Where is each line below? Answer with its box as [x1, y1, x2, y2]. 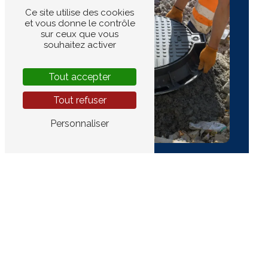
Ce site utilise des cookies [25, 7, 134, 18]
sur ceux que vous [41, 29, 118, 39]
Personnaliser [50, 118, 109, 129]
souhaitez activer [43, 39, 116, 50]
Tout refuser [53, 95, 106, 106]
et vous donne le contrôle [24, 18, 135, 29]
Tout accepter [48, 71, 111, 83]
